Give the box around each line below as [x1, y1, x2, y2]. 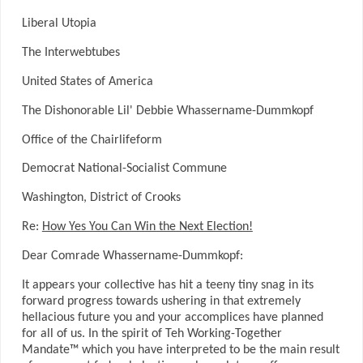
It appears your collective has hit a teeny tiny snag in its [21, 278, 314, 292]
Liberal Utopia [21, 17, 96, 31]
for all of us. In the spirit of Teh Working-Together [21, 327, 282, 340]
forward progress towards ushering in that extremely [21, 294, 301, 308]
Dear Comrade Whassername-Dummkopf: [21, 249, 243, 263]
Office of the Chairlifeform [21, 133, 162, 147]
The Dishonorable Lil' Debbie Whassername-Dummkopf [21, 104, 314, 117]
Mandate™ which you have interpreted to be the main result [21, 343, 340, 357]
